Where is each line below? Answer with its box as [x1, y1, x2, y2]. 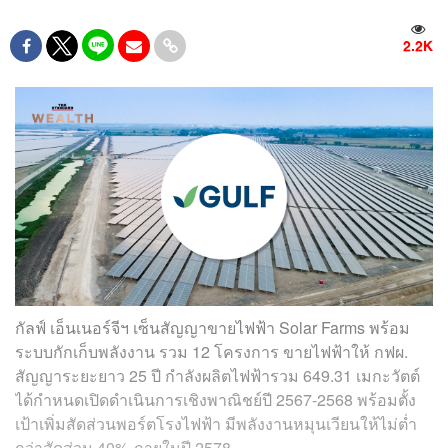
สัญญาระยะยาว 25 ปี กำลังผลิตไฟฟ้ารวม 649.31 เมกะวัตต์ [15, 363, 420, 387]
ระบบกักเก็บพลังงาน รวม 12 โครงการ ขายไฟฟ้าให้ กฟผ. [15, 339, 408, 363]
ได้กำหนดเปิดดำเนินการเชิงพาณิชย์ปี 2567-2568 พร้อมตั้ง [15, 387, 416, 411]
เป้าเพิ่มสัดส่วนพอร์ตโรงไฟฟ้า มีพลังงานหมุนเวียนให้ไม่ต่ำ [15, 411, 417, 435]
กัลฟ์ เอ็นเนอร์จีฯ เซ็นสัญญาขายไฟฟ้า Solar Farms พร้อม [15, 315, 410, 339]
